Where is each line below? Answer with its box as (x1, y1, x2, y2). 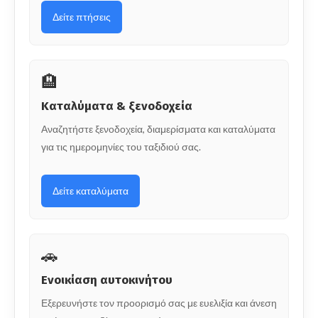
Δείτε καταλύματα (53, 184, 128, 197)
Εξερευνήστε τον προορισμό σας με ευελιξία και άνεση (41, 296, 277, 309)
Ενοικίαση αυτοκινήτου (41, 272, 172, 287)
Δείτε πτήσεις (53, 10, 111, 23)
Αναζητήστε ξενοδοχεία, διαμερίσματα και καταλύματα (41, 122, 275, 135)
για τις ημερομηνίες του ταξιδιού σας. (41, 140, 201, 153)
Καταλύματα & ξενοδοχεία (41, 98, 192, 114)
